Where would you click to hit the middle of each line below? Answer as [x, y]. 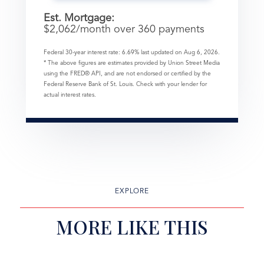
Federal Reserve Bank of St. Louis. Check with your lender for [125, 84]
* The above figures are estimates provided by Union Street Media [132, 63]
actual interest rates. [70, 95]
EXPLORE [132, 191]
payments [180, 29]
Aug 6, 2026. [202, 52]
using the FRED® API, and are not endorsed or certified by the [127, 73]
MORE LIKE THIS [132, 226]
